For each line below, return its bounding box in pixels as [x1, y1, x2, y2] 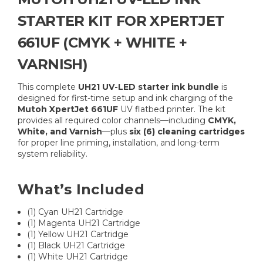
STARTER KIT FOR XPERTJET [18, 12, 225, 30]
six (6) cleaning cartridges [129, 126, 245, 137]
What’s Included [18, 181, 144, 198]
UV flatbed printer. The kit [118, 104, 225, 115]
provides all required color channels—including [18, 115, 208, 126]
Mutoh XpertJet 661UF [18, 104, 118, 115]
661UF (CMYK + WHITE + [18, 34, 187, 52]
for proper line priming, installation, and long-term [18, 137, 220, 149]
